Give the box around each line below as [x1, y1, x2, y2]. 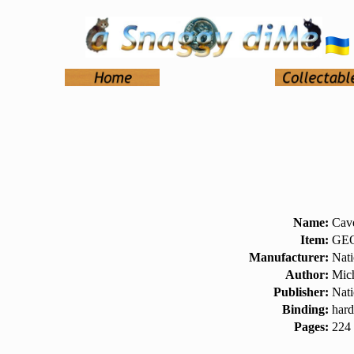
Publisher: [273, 285, 329, 299]
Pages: [294, 320, 329, 333]
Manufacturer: [249, 250, 329, 264]
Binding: [282, 303, 329, 316]
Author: [285, 268, 329, 281]
